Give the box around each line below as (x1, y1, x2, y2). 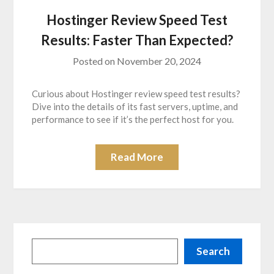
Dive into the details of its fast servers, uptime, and (32, 101, 239, 113)
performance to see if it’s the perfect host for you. (32, 114, 234, 125)
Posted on (73, 55, 117, 67)
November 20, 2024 (117, 55, 201, 67)
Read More (111, 150, 163, 164)
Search (196, 245, 230, 258)
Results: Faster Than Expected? (41, 32, 233, 49)
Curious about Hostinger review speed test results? (32, 88, 241, 100)
